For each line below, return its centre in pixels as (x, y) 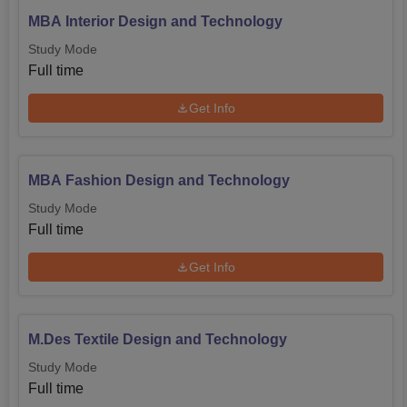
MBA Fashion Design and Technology (159, 180)
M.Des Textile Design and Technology (158, 339)
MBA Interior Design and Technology (155, 21)
